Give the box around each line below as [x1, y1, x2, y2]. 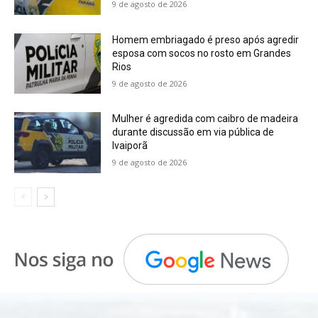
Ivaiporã [112, 140, 148, 152]
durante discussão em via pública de [112, 126, 275, 138]
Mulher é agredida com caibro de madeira [112, 113, 299, 125]
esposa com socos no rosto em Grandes [112, 47, 292, 59]
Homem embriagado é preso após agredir [112, 33, 300, 45]
